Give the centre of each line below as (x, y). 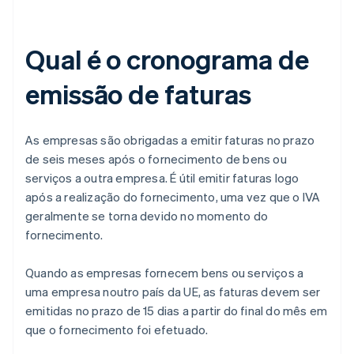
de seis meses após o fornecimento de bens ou (156, 159)
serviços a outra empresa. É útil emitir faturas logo (162, 178)
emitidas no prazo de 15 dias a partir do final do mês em (177, 311)
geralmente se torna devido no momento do (147, 216)
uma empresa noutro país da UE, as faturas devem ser (173, 292)
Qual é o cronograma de (167, 59)
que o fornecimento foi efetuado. (117, 330)
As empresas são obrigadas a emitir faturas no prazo (170, 140)
